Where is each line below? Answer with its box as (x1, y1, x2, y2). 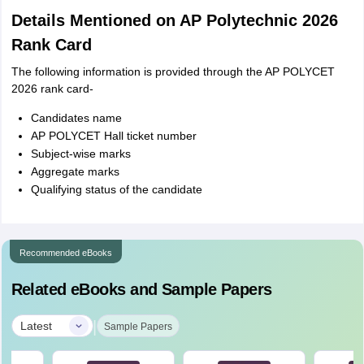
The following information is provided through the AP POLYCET (11, 65, 335, 78)
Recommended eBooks (19, 248, 112, 258)
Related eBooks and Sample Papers (11, 280, 272, 298)
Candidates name (30, 111, 122, 124)
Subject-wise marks (30, 147, 131, 160)
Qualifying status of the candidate (30, 183, 202, 196)
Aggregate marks (30, 165, 119, 178)
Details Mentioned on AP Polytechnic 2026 (11, 11, 338, 29)
